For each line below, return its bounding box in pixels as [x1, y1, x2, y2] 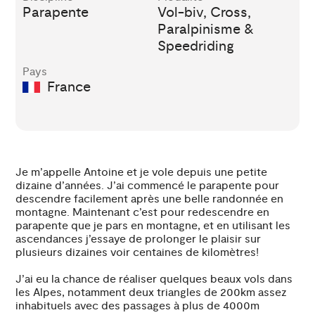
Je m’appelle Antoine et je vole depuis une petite [15, 165, 268, 179]
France [40, 77, 91, 96]
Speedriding [157, 37, 234, 55]
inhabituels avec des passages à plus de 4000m [15, 298, 260, 313]
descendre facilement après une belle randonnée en [15, 191, 284, 206]
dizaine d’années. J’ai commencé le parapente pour [15, 178, 280, 193]
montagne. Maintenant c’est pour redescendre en [15, 205, 270, 219]
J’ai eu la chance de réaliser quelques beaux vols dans [15, 271, 293, 286]
